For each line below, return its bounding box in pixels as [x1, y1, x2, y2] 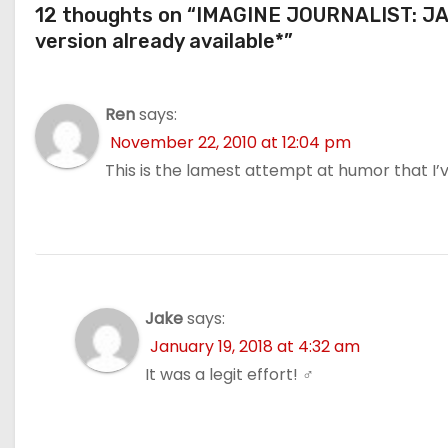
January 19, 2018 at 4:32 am [150, 334, 360, 358]
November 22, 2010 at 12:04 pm [110, 130, 351, 154]
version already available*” [35, 28, 293, 53]
